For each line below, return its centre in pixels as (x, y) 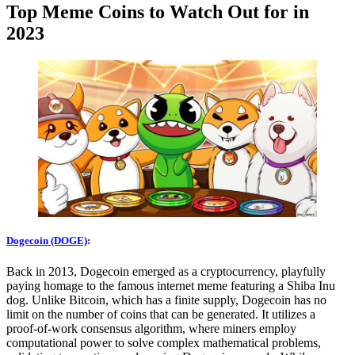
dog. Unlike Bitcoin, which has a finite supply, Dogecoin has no (166, 300)
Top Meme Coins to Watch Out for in (158, 12)
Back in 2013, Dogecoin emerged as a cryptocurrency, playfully (166, 272)
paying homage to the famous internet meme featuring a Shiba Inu (171, 286)
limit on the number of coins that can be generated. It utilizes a (161, 315)
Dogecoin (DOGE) (47, 241)
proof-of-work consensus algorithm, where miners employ (151, 329)
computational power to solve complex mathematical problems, (164, 343)
